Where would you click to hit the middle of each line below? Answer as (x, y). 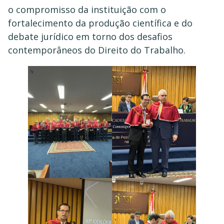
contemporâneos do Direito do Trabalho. (97, 50)
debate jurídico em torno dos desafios (90, 36)
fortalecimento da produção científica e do (100, 23)
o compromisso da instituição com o (87, 9)
